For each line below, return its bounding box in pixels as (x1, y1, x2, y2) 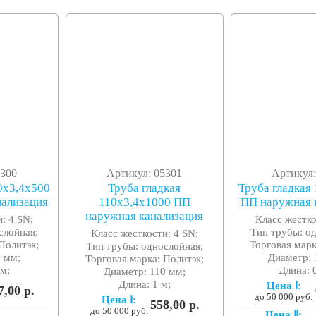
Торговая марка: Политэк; (85, 253, 204, 265)
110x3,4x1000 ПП (98, 195, 190, 209)
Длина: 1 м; (118, 278, 171, 291)
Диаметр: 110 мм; (103, 265, 186, 278)
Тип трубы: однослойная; (85, 240, 203, 253)
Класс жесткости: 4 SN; (90, 227, 198, 240)
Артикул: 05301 (107, 167, 183, 180)
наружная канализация (85, 209, 204, 224)
